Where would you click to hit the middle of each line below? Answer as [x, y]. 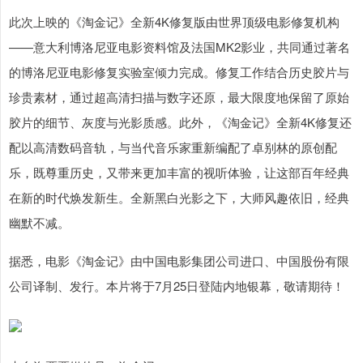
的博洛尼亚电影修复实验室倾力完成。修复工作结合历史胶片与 [179, 72]
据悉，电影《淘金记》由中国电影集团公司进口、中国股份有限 [179, 261]
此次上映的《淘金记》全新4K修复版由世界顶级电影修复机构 [174, 22]
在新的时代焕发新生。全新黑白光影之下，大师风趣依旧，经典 [179, 198]
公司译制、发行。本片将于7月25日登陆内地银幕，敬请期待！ [177, 286]
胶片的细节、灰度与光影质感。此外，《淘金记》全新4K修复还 [180, 122]
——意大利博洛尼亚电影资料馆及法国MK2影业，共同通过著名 [179, 47]
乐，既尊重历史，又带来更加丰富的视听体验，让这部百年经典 [179, 173]
